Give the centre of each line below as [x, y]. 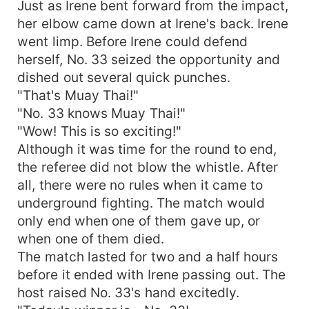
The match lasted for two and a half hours [148, 256]
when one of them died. [91, 238]
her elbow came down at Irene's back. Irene [153, 23]
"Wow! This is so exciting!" [99, 131]
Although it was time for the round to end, [147, 149]
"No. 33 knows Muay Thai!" [101, 113]
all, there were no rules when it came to [140, 185]
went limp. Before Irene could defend [133, 41]
